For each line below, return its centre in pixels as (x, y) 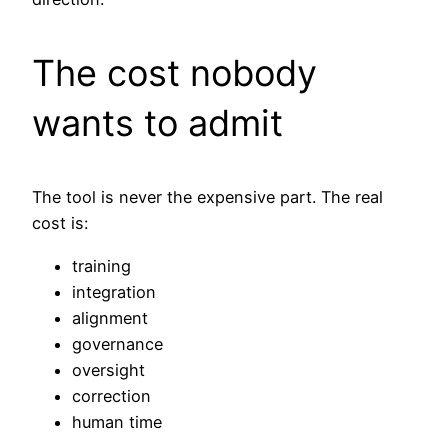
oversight (108, 369)
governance (117, 343)
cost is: (60, 223)
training (101, 265)
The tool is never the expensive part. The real (207, 197)
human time (117, 421)
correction (111, 395)
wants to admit (157, 123)
